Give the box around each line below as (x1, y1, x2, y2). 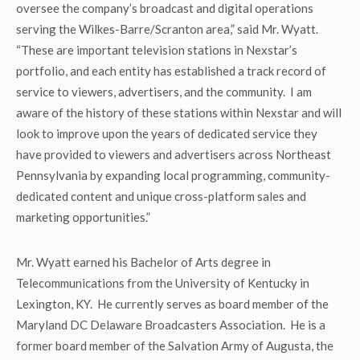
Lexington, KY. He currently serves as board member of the (16, 297, 329, 311)
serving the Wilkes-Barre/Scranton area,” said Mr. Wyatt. (16, 22, 321, 36)
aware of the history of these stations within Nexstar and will (16, 105, 342, 120)
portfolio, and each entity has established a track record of (16, 63, 326, 78)
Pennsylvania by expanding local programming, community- (16, 168, 330, 182)
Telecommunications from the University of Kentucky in (16, 276, 309, 290)
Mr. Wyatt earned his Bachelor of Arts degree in (16, 255, 271, 269)
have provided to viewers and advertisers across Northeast (16, 147, 331, 162)
